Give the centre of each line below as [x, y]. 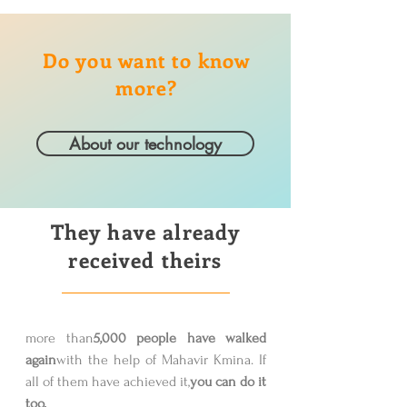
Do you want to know [146, 60]
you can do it [228, 382]
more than [60, 338]
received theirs [145, 259]
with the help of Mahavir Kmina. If [161, 360]
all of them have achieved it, [108, 382]
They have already [145, 231]
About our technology [145, 144]
